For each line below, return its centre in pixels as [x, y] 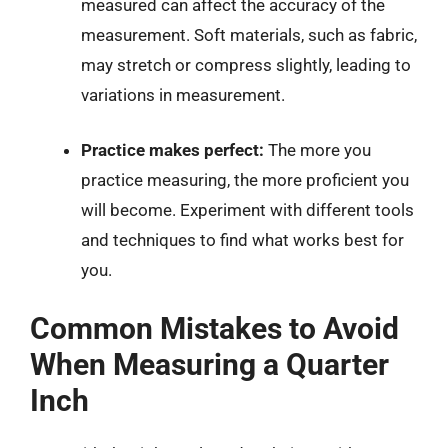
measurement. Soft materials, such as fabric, [249, 34]
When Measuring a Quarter [209, 364]
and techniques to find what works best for [242, 240]
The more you [317, 150]
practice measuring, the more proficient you [245, 180]
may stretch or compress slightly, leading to [246, 64]
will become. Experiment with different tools [247, 210]
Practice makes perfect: [172, 150]
